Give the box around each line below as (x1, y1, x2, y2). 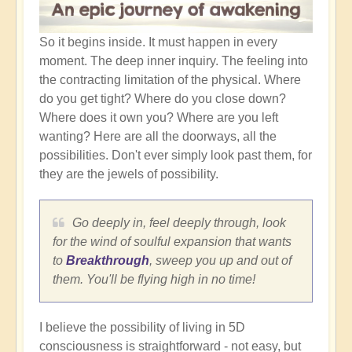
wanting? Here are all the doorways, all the (39, 130, 277, 144)
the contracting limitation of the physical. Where (39, 73, 301, 87)
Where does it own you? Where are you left (39, 111, 278, 125)
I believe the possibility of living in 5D (39, 321, 245, 335)
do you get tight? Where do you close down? (39, 92, 286, 106)
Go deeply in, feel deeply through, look (72, 216, 286, 230)
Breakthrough (66, 254, 149, 268)
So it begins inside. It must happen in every (39, 35, 277, 49)
